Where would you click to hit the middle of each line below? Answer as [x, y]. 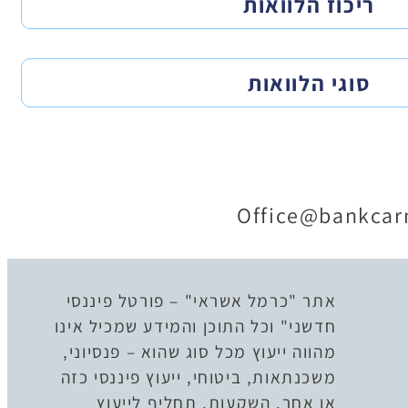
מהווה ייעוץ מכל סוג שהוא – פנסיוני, [200, 351]
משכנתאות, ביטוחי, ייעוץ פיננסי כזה [199, 377]
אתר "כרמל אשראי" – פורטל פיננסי [201, 300]
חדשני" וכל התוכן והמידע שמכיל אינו [195, 326]
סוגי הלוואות [309, 82]
